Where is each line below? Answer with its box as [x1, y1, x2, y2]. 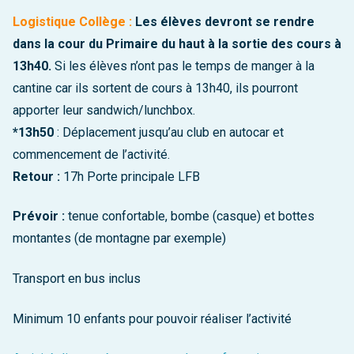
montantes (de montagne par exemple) [13, 231, 226, 247]
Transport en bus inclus [13, 270, 141, 286]
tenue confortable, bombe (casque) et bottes [65, 209, 314, 224]
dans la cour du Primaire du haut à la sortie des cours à [13, 36, 341, 51]
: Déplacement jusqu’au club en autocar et [54, 124, 284, 140]
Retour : [13, 168, 60, 184]
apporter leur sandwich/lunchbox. [13, 102, 198, 118]
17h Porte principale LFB [60, 168, 200, 184]
